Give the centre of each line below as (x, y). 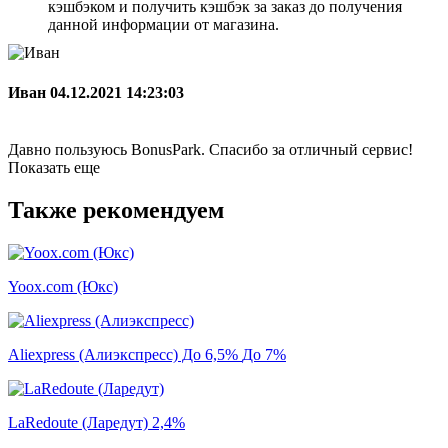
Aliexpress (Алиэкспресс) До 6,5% (125, 354)
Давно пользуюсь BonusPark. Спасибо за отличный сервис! (210, 149)
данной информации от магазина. (163, 25)
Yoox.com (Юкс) (63, 286)
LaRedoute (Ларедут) (80, 422)
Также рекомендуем (116, 209)
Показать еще (54, 167)
